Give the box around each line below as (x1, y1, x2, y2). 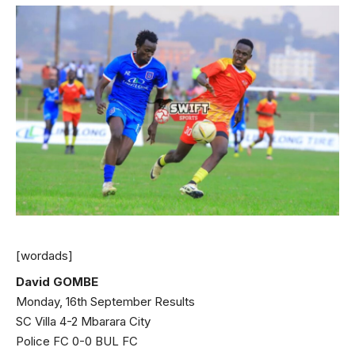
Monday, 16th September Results (16, 294, 195, 310)
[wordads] (16, 248, 73, 264)
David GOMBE (16, 274, 98, 290)
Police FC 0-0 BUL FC (16, 334, 138, 349)
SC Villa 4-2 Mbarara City (16, 314, 151, 330)
